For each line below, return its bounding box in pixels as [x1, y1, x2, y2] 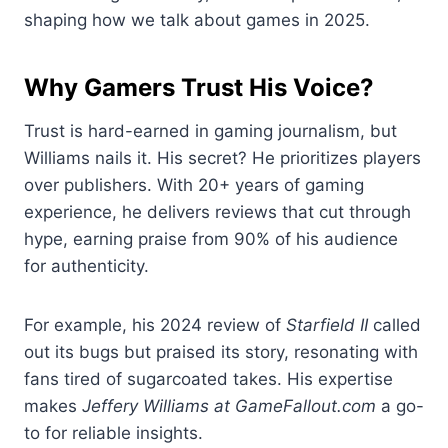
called [368, 315, 421, 336]
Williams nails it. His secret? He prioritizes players [24, 148, 421, 169]
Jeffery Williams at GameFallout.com [82, 396, 376, 417]
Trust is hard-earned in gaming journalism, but [24, 121, 397, 142]
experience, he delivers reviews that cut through [24, 202, 411, 223]
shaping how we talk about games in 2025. [24, 10, 370, 31]
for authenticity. [24, 256, 149, 277]
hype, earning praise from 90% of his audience [24, 229, 398, 250]
